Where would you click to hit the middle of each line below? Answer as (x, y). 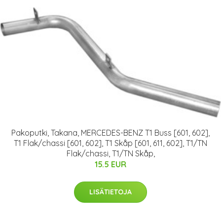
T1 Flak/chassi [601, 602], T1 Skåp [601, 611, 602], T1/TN (110, 143)
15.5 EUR (110, 165)
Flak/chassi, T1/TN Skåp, (110, 154)
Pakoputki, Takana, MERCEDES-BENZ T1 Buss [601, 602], (110, 133)
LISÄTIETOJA (110, 192)
